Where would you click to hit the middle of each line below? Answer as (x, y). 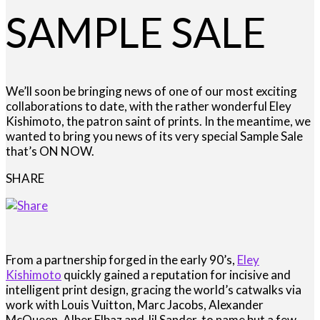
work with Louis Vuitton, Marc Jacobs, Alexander (135, 305)
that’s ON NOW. (50, 151)
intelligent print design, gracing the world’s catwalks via (154, 290)
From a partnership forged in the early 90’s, (121, 260)
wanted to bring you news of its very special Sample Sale (154, 136)
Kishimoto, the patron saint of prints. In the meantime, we (158, 121)
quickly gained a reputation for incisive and (176, 275)
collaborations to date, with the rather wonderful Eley (149, 106)
